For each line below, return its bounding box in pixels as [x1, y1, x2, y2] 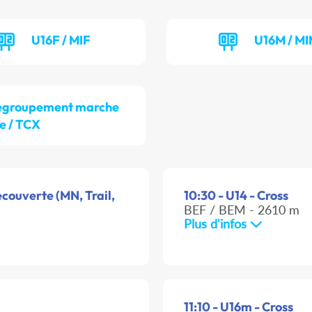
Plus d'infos [184, 216, 250, 232]
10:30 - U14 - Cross [184, 187, 288, 204]
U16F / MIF [31, 32, 91, 49]
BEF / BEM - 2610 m [184, 202, 299, 218]
